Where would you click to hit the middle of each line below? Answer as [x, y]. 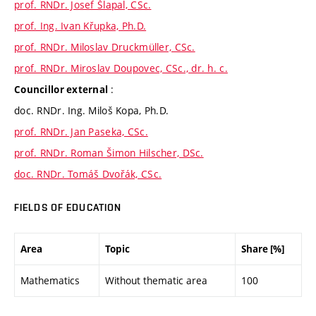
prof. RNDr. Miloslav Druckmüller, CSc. [105, 47]
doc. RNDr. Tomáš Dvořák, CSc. [88, 174]
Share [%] [263, 249]
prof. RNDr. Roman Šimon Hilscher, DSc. [109, 153]
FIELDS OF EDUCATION [68, 208]
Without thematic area [156, 280]
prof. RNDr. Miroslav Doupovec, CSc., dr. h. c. [121, 68]
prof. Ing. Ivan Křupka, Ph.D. [80, 26]
